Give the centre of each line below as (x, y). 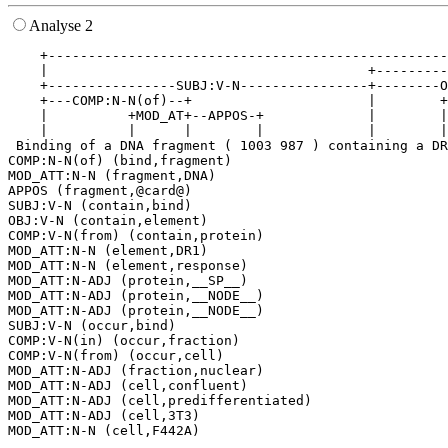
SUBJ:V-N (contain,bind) (100, 206)
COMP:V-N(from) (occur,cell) (116, 356)
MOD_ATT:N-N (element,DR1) (108, 251)
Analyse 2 (61, 26)
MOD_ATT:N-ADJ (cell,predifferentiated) (160, 401)
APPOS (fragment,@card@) (100, 191)
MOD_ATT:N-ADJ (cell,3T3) (104, 416)
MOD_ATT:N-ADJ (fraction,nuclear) (136, 371)
